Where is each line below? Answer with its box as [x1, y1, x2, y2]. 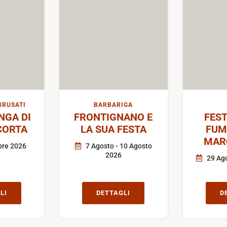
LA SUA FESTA [80, 123, 146, 136]
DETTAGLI [96, 189, 131, 197]
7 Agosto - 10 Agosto [84, 142, 152, 150]
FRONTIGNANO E [74, 111, 153, 124]
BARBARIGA [94, 101, 133, 109]
